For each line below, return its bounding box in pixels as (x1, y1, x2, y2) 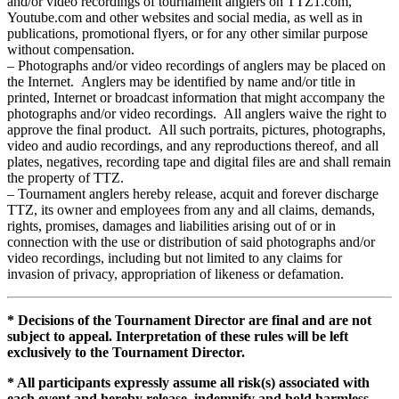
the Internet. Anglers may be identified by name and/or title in (7, 74, 355, 90)
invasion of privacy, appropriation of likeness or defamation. (7, 266, 344, 282)
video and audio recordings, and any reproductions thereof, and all (7, 138, 379, 154)
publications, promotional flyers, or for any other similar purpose (7, 26, 368, 42)
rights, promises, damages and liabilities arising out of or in (7, 218, 336, 234)
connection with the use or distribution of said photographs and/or (7, 234, 375, 250)
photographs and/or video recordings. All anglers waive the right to (7, 106, 387, 122)
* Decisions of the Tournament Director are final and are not (7, 313, 371, 329)
